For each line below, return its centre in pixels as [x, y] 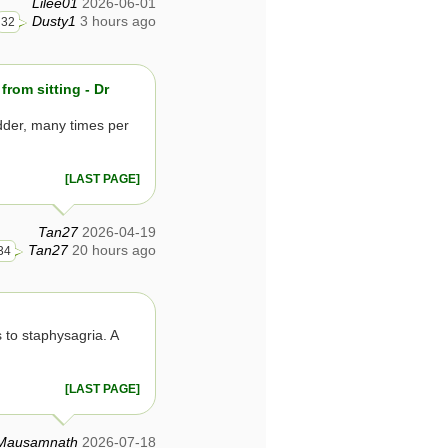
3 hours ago [118, 21]
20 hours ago [114, 249]
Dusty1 [54, 21]
